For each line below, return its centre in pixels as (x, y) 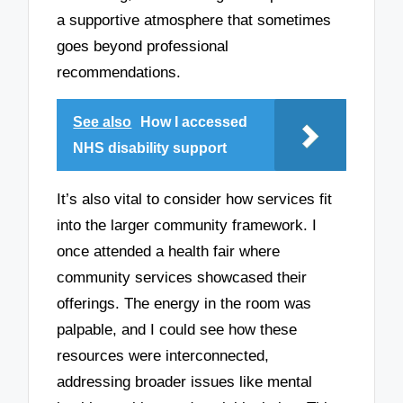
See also (103, 122)
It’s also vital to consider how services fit (195, 199)
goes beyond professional (143, 46)
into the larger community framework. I (187, 225)
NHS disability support (150, 148)
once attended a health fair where (169, 251)
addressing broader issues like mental (185, 381)
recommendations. (119, 72)
